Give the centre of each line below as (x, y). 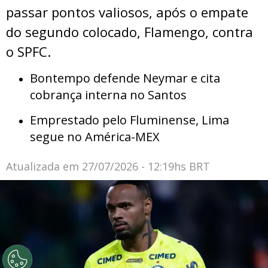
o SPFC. (28, 52)
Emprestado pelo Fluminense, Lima (130, 120)
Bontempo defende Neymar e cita (125, 78)
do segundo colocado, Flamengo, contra (130, 32)
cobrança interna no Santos (108, 95)
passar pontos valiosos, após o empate (127, 12)
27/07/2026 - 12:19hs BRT (146, 167)
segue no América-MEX (95, 137)
